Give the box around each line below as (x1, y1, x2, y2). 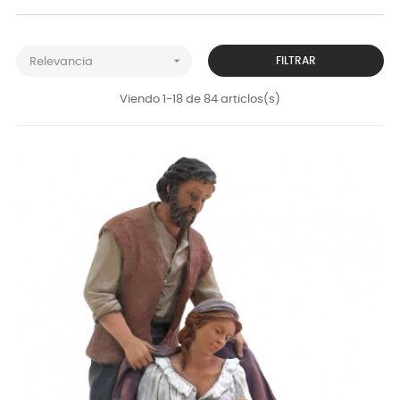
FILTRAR (276, 55, 316, 66)
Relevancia (29, 55, 93, 68)
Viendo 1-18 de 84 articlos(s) (120, 94, 280, 105)
